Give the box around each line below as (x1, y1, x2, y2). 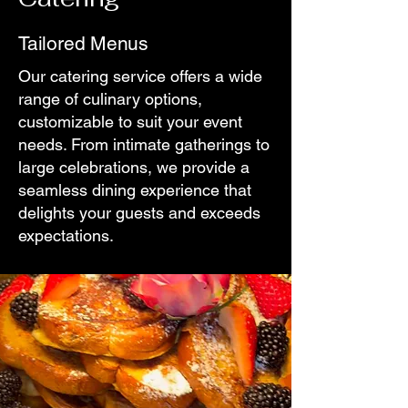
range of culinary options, (18, 89, 202, 108)
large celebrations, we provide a (18, 158, 250, 177)
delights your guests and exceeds (18, 203, 260, 222)
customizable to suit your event (18, 112, 242, 131)
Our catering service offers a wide (18, 66, 262, 86)
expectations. (18, 226, 114, 245)
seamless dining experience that (18, 180, 251, 199)
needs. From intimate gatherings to (18, 135, 270, 154)
